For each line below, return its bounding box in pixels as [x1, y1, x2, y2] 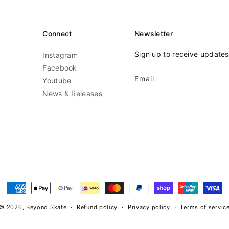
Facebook [42, 63, 77, 72]
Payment [6, 182, 37, 191]
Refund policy [77, 203, 118, 211]
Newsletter [134, 29, 173, 38]
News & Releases [42, 89, 102, 98]
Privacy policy [127, 203, 170, 211]
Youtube [42, 76, 72, 85]
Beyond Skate [26, 203, 67, 211]
